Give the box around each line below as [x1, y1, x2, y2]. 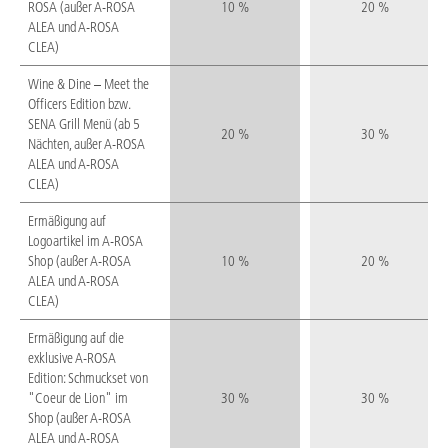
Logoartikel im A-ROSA [28, 232, 143, 251]
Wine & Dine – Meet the [28, 75, 149, 94]
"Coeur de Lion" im [28, 389, 128, 408]
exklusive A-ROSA [28, 349, 116, 368]
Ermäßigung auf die [28, 329, 124, 348]
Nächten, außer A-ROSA [28, 135, 145, 154]
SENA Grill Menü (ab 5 [28, 115, 140, 134]
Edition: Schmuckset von [28, 369, 148, 388]
